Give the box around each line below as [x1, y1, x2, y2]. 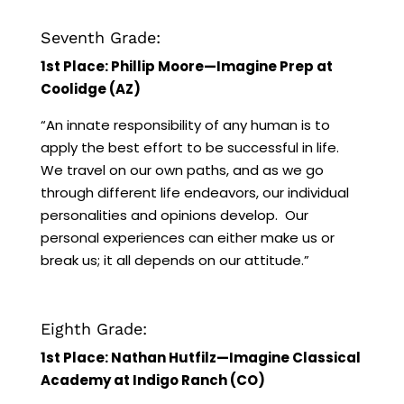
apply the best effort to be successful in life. [40, 137, 343, 157]
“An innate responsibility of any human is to [40, 115, 330, 134]
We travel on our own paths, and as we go [40, 160, 324, 179]
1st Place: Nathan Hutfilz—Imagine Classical [40, 347, 361, 367]
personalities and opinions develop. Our [40, 205, 308, 225]
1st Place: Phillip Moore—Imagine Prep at [40, 56, 333, 76]
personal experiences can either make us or [40, 227, 335, 247]
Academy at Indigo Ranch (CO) [40, 370, 265, 390]
